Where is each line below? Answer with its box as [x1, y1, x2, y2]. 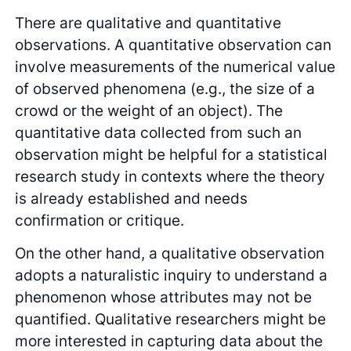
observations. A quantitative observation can [15, 34, 332, 54]
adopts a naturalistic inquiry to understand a [15, 266, 328, 285]
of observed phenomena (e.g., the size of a [15, 78, 316, 98]
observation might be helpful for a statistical [15, 144, 328, 164]
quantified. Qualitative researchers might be [15, 309, 327, 329]
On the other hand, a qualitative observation [15, 244, 325, 263]
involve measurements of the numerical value [15, 56, 336, 76]
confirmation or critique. [15, 210, 185, 230]
